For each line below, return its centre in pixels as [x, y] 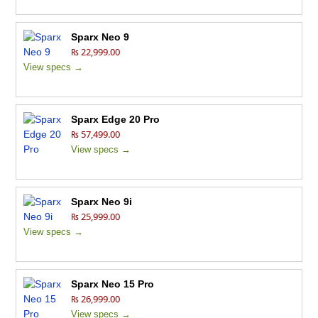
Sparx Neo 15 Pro [113, 284]
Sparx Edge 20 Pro [116, 120]
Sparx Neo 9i [102, 202]
